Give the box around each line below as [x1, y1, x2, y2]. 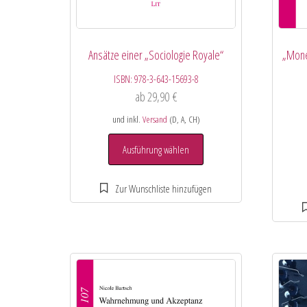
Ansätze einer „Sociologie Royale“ [88, 46, 224, 63]
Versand [142, 112, 167, 125]
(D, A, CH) [167, 112, 200, 125]
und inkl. [112, 112, 143, 125]
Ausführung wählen [123, 142, 190, 156]
